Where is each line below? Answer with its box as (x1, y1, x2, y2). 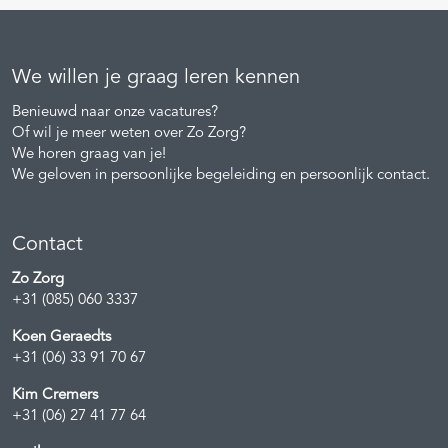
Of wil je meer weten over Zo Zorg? (12, 125, 246, 141)
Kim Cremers (12, 387, 98, 403)
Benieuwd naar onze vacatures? (12, 104, 218, 120)
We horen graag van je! (12, 146, 166, 162)
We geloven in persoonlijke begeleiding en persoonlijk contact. (12, 167, 430, 183)
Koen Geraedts (12, 329, 111, 345)
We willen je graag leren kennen (12, 67, 300, 88)
